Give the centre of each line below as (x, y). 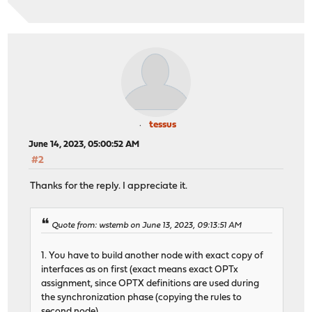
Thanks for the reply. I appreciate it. (109, 186)
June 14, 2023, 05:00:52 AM (84, 145)
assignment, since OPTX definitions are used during (150, 283)
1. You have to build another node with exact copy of (153, 256)
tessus (162, 125)
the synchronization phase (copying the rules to (142, 297)
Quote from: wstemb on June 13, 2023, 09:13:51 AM (147, 225)
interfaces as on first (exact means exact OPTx (140, 270)
